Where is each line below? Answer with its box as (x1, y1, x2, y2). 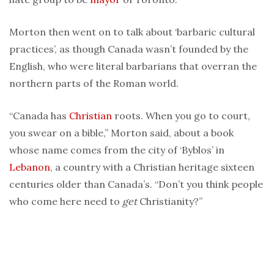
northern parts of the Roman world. (9, 77, 179, 90)
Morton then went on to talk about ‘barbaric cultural (9, 26, 255, 39)
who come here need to (9, 195, 122, 208)
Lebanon (9, 161, 50, 174)
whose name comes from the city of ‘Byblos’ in (9, 144, 224, 157)
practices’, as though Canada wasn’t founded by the (9, 43, 248, 56)
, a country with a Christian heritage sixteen (50, 161, 254, 174)
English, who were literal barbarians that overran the (9, 60, 257, 73)
